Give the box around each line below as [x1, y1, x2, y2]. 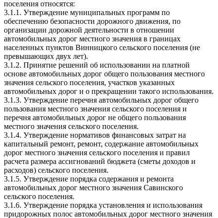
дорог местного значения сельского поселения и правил [4, 148, 190, 157]
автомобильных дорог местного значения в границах [4, 34, 181, 43]
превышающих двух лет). [4, 52, 88, 60]
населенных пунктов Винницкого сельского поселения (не [4, 43, 200, 52]
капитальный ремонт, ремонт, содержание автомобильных [4, 139, 199, 148]
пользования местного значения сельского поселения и [4, 104, 187, 113]
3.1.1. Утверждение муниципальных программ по [4, 8, 170, 17]
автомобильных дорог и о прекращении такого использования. [4, 87, 214, 95]
